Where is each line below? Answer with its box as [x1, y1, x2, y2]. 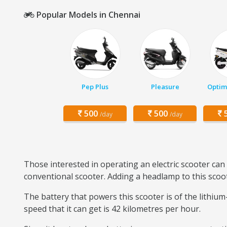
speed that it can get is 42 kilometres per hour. [24, 203, 201, 214]
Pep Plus [82, 82, 108, 91]
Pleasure [150, 82, 179, 91]
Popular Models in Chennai [34, 9, 140, 20]
